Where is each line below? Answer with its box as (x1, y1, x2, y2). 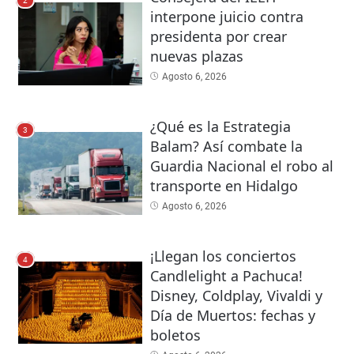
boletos (149, 325, 201, 345)
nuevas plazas (149, 47, 243, 66)
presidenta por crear (149, 27, 287, 47)
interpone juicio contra (149, 7, 303, 27)
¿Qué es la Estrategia (149, 116, 291, 136)
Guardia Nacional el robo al (149, 156, 333, 175)
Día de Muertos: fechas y (149, 305, 315, 325)
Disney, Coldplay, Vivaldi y (149, 285, 322, 305)
